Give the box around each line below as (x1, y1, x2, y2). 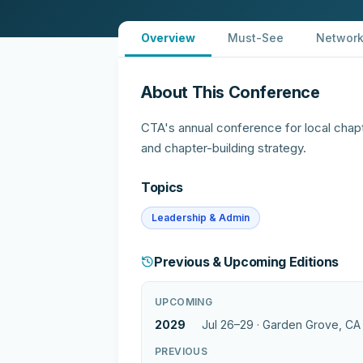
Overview (141, 30, 195, 45)
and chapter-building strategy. (141, 139, 306, 156)
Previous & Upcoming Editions (154, 253, 340, 270)
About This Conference (141, 82, 320, 102)
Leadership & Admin (152, 211, 250, 224)
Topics (141, 178, 184, 195)
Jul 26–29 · (202, 317, 263, 331)
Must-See (228, 30, 284, 45)
